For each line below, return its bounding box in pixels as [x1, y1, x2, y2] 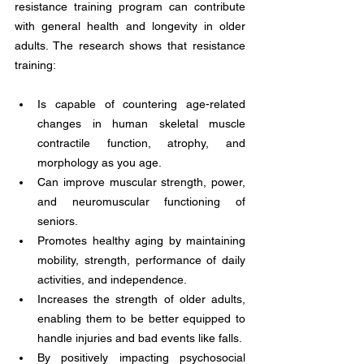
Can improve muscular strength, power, [37, 175, 245, 188]
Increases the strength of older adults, [37, 292, 245, 305]
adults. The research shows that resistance [15, 39, 245, 52]
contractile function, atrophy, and [37, 136, 245, 149]
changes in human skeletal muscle [37, 117, 245, 130]
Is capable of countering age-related [37, 97, 245, 110]
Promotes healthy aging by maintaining [37, 234, 245, 247]
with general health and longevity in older [15, 19, 245, 32]
